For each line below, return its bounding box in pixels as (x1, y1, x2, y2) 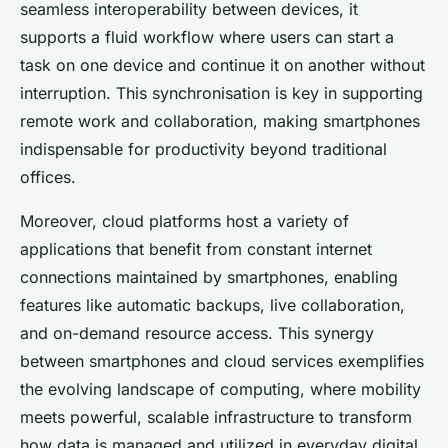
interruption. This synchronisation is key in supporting (20, 82, 423, 103)
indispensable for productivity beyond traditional (20, 138, 387, 159)
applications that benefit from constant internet (20, 238, 372, 259)
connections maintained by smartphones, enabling (20, 266, 398, 287)
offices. (20, 166, 76, 187)
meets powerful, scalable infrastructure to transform (20, 406, 412, 427)
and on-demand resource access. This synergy (20, 322, 374, 343)
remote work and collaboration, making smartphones (20, 110, 420, 131)
